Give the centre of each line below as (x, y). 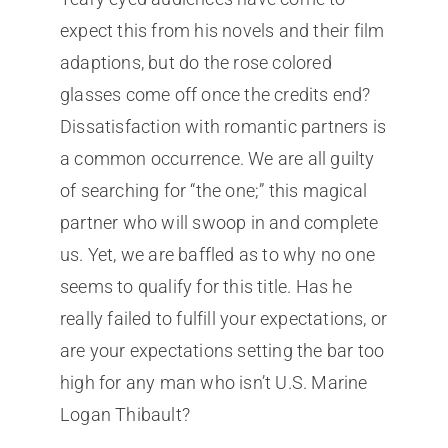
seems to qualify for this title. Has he (205, 286)
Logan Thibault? (124, 414)
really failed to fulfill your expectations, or (223, 318)
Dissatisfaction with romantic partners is (223, 126)
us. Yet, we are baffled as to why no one (217, 254)
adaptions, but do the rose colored (195, 62)
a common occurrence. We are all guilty (217, 158)
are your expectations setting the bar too (222, 350)
